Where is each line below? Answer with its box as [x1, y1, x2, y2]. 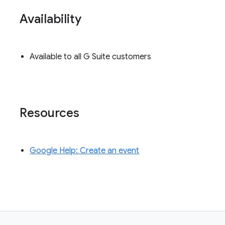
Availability [20, 11, 82, 27]
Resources [20, 105, 80, 121]
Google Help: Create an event [30, 145, 140, 156]
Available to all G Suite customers [30, 51, 152, 62]
